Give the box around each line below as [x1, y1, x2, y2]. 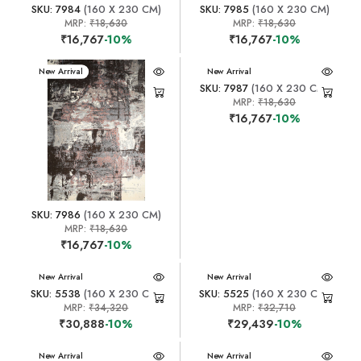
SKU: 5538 [31, 285, 81, 301]
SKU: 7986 [31, 206, 81, 222]
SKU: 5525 [199, 285, 250, 301]
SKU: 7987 [200, 80, 249, 96]
